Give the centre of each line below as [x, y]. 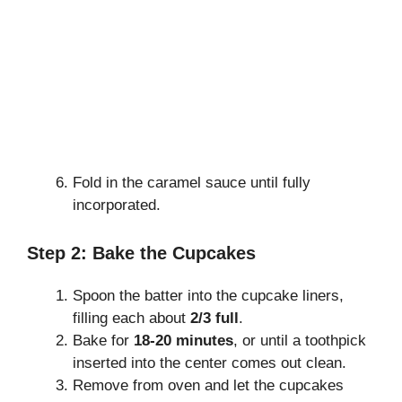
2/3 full [214, 318]
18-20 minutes [184, 340]
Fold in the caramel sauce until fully [192, 183]
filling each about [131, 318]
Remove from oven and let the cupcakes [208, 385]
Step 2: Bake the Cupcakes [141, 253]
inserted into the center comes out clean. [210, 363]
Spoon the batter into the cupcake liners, [208, 295]
